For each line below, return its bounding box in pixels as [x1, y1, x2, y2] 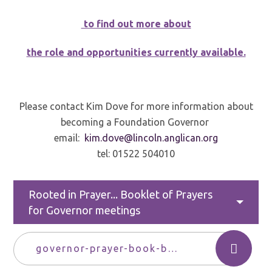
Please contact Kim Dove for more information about [19, 101, 253, 112]
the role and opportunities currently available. [26, 46, 246, 58]
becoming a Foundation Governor [61, 117, 211, 128]
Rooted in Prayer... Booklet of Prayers [29, 188, 213, 200]
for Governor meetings [29, 204, 141, 216]
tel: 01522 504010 [97, 148, 175, 160]
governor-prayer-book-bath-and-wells [167, 243, 177, 254]
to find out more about [81, 18, 191, 29]
